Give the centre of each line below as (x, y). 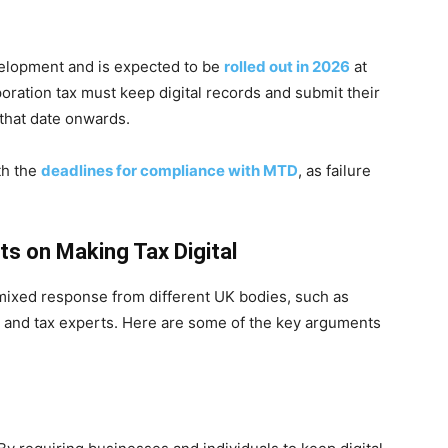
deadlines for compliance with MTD (169, 170)
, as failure (334, 170)
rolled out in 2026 (287, 66)
